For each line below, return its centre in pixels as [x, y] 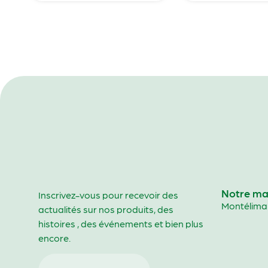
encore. [54, 237]
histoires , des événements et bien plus [121, 223]
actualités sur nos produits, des [106, 209]
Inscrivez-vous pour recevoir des [108, 194]
